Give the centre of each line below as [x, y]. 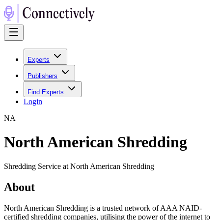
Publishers [42, 76]
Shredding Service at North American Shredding [79, 166]
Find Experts [46, 92]
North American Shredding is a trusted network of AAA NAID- [103, 208]
